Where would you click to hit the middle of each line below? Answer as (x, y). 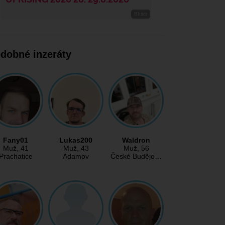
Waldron (136, 140)
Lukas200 (76, 140)
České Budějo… (136, 156)
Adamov (76, 156)
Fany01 (16, 140)
